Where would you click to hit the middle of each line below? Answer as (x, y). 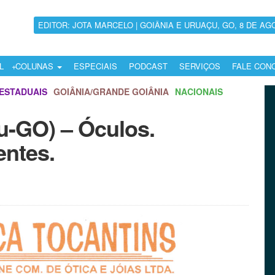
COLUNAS (36, 66)
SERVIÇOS (200, 66)
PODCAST (148, 66)
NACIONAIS (199, 91)
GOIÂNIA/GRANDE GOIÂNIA (111, 91)
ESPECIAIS (95, 66)
